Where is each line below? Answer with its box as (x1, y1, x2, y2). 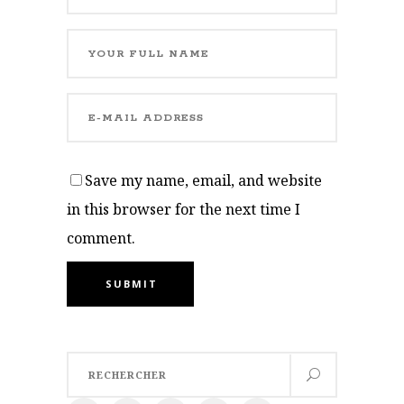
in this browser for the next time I (67, 199, 300, 220)
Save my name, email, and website (85, 170, 322, 191)
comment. (67, 228, 135, 249)
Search (66, 353, 109, 372)
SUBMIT (106, 277, 158, 291)
